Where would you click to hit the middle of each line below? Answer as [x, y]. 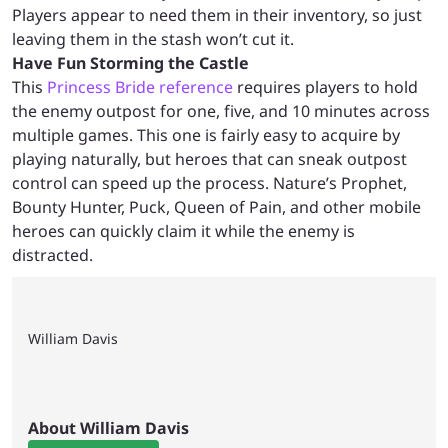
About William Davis [108, 428]
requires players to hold [325, 87]
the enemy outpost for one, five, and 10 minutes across [221, 111]
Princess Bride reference [140, 87]
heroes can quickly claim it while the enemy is [183, 231]
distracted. [52, 255]
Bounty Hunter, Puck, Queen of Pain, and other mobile [216, 207]
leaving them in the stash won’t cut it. [153, 39]
